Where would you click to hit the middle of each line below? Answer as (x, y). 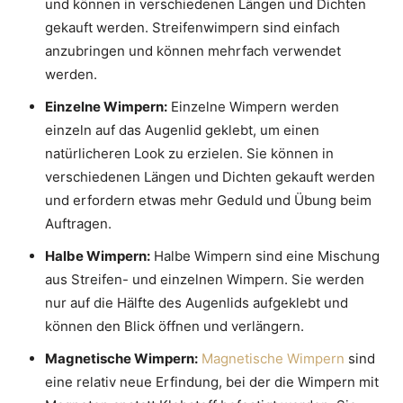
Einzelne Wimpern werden (253, 107)
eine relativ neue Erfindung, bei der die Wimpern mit (212, 382)
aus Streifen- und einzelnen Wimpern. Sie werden (205, 280)
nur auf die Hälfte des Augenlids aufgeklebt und (197, 303)
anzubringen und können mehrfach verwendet (193, 51)
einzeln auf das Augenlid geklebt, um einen (182, 130)
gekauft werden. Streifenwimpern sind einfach (193, 28)
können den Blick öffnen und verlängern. (175, 327)
